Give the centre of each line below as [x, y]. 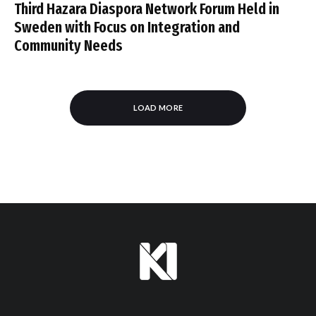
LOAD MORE [158, 108]
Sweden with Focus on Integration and [127, 28]
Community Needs [68, 46]
